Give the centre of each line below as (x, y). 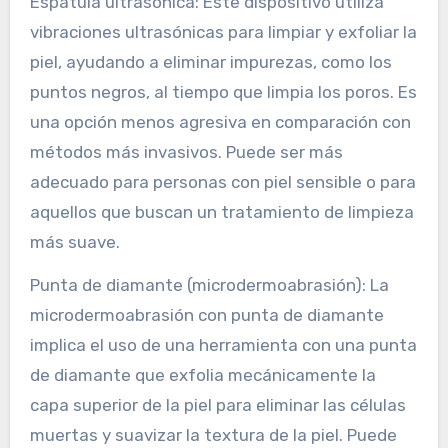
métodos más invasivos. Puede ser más (186, 152)
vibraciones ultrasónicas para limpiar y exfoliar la (223, 32)
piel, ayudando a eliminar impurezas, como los (210, 62)
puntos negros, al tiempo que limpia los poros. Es (223, 92)
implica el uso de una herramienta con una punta (223, 345)
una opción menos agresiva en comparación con (220, 122)
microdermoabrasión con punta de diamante (206, 315)
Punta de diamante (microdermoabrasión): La (209, 285)
